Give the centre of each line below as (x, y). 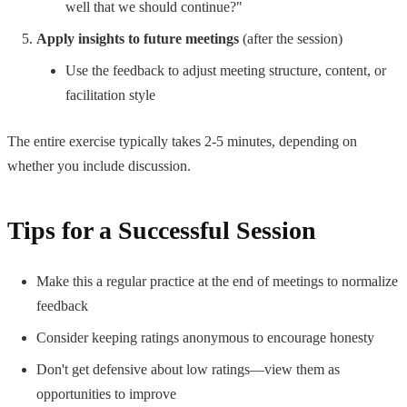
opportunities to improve (106, 393)
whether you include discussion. (99, 165)
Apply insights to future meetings (138, 38)
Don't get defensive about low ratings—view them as (188, 369)
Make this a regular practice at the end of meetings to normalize (217, 281)
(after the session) (291, 38)
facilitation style (110, 94)
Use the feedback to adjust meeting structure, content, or (226, 70)
